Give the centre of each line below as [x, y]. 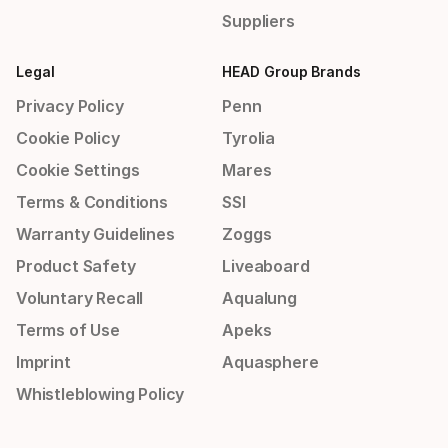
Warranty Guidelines [95, 234]
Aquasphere [270, 362]
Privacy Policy [70, 106]
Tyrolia [249, 138]
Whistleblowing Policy [100, 394]
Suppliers [258, 21]
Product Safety [76, 266]
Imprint [43, 362]
